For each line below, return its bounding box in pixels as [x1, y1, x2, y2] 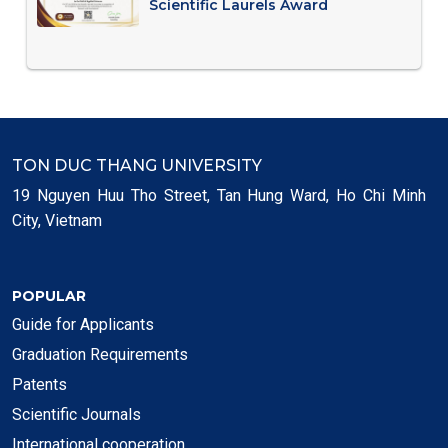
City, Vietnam [12, 210, 102, 230]
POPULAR [12, 286, 86, 305]
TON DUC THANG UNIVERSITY [12, 155, 262, 175]
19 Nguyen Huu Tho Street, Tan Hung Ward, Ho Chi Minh [12, 185, 426, 205]
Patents [12, 374, 67, 394]
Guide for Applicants [12, 314, 154, 334]
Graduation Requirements [12, 344, 188, 364]
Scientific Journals [12, 404, 141, 424]
